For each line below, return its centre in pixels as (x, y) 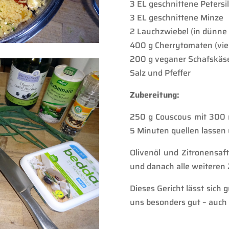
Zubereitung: (155, 95)
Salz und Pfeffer (160, 73)
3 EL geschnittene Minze (176, 17)
